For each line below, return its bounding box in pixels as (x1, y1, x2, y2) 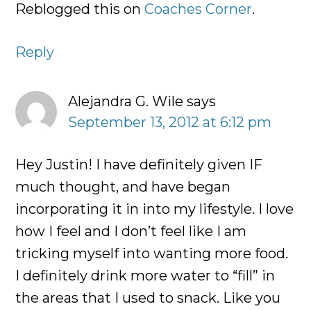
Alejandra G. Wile (68, 93, 184, 110)
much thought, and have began (15, 178, 231, 196)
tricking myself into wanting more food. (15, 245, 289, 262)
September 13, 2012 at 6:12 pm (68, 114, 272, 131)
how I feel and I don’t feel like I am (15, 223, 247, 240)
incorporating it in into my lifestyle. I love (15, 201, 294, 218)
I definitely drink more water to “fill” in (15, 267, 276, 285)
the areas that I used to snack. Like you (15, 289, 281, 307)
